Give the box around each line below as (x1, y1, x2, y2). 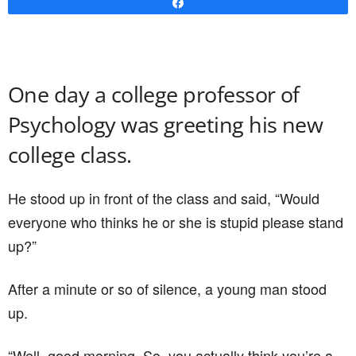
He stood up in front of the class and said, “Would (8, 188, 319, 208)
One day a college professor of (8, 79, 300, 109)
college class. (8, 140, 132, 169)
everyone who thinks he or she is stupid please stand (8, 211, 343, 232)
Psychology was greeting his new (8, 110, 323, 139)
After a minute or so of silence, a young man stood (8, 278, 327, 299)
